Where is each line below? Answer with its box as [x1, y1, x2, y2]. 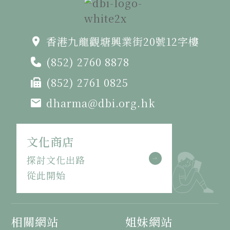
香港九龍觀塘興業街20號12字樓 [46, 33, 199, 49]
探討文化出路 [27, 152, 86, 166]
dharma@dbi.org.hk [46, 95, 156, 110]
